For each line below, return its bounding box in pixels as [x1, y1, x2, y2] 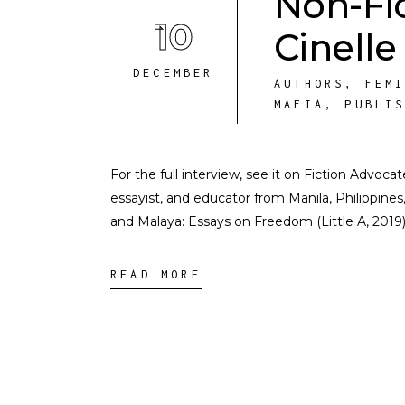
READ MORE [110, 268, 202, 281]
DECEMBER [133, 66, 214, 80]
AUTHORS [274, 77, 345, 90]
